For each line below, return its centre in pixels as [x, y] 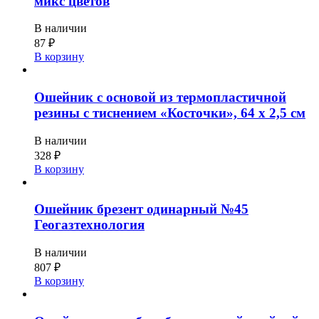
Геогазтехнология [89, 225]
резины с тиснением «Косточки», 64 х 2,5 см [170, 113]
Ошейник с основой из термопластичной [160, 97]
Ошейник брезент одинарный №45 [141, 209]
